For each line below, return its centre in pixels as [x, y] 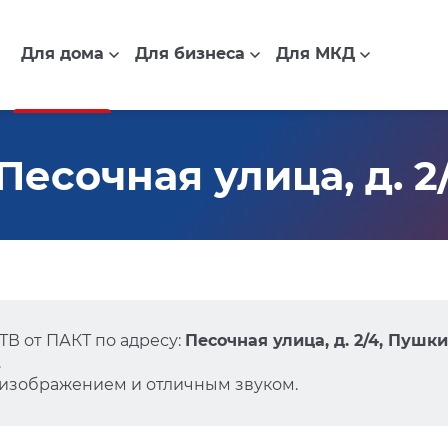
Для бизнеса [189, 54]
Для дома [62, 54]
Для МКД [315, 54]
